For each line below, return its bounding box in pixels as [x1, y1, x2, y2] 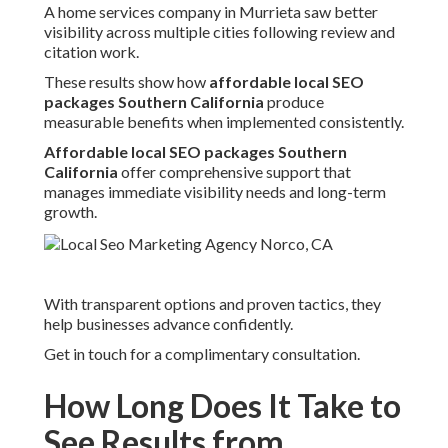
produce [264, 92, 324, 112]
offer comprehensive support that [118, 162, 351, 182]
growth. [44, 202, 97, 222]
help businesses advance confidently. [44, 314, 293, 334]
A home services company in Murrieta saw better [44, 2, 378, 22]
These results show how [44, 72, 209, 92]
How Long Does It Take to [44, 386, 401, 426]
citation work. [44, 42, 139, 62]
